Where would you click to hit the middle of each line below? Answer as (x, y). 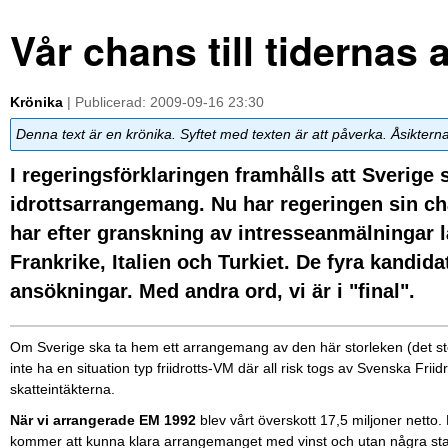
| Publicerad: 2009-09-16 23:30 (163, 101)
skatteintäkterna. (62, 389)
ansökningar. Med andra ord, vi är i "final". (212, 290)
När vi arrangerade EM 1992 (103, 420)
